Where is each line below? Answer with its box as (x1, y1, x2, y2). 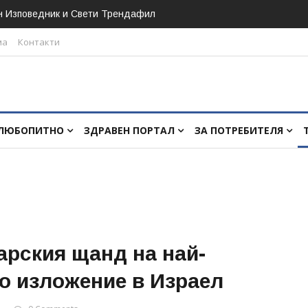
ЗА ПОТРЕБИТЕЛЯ (195, 124, 286, 137)
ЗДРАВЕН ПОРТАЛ (84, 124, 177, 137)
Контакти (18, 36, 60, 48)
